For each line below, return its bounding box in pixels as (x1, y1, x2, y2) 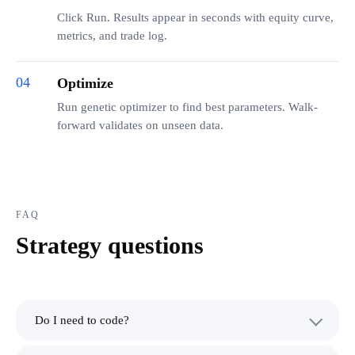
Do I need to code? (35, 313, 129, 326)
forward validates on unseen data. (57, 118, 223, 132)
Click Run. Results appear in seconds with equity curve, (57, 10, 334, 24)
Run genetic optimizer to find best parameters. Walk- (57, 100, 318, 113)
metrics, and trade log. (57, 29, 167, 42)
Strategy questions (16, 231, 204, 258)
